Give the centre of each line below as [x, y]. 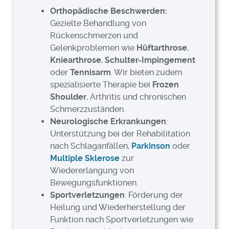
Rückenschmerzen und [94, 35]
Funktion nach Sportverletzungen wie [122, 219]
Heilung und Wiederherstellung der [118, 207]
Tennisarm [91, 72]
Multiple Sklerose [85, 158]
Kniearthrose [76, 60]
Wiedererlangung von [92, 170]
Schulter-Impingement [150, 60]
